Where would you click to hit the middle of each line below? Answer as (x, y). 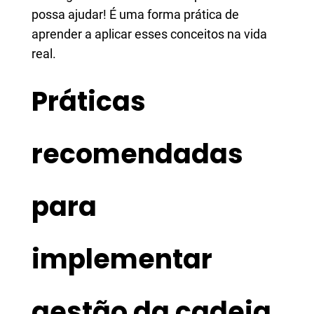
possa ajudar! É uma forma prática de (135, 14)
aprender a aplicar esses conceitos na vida (149, 34)
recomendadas (137, 154)
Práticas (89, 101)
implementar (122, 259)
